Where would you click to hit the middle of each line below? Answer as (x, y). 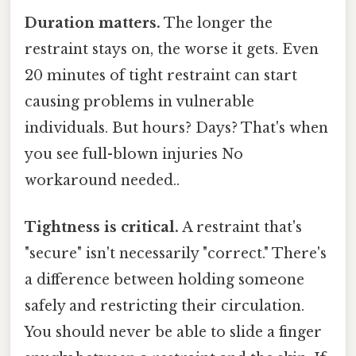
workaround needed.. (102, 181)
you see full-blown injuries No (134, 155)
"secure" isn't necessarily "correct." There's (176, 254)
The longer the (217, 23)
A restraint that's (240, 228)
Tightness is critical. (102, 228)
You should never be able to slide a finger (173, 333)
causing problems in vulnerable (139, 102)
